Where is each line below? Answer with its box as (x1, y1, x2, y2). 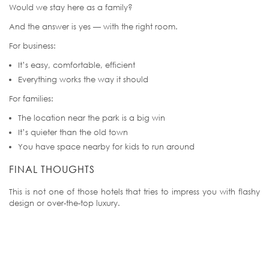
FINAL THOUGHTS (9, 163, 95, 176)
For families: (9, 94, 53, 104)
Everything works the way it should (18, 74, 148, 85)
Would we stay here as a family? (9, 2, 133, 13)
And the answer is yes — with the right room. (9, 22, 178, 32)
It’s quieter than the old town (18, 127, 128, 138)
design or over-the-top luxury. (9, 198, 120, 208)
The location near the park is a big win (18, 113, 165, 123)
